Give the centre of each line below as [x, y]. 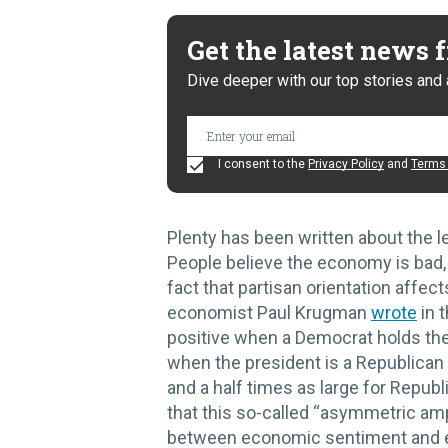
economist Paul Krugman [269, 313]
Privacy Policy [346, 164]
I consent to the [261, 164]
